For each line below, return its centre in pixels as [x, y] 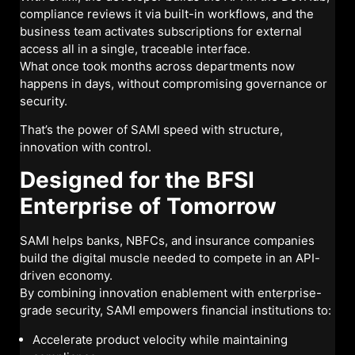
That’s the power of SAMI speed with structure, [151, 129]
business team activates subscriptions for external [161, 31]
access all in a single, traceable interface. [135, 48]
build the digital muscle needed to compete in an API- [170, 258]
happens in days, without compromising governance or [174, 83]
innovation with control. [86, 147]
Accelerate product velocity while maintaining [160, 339]
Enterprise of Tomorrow [148, 206]
